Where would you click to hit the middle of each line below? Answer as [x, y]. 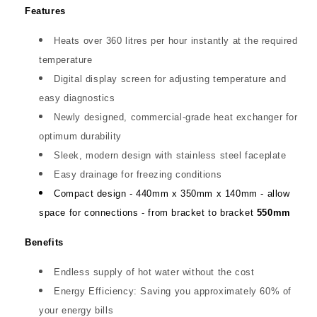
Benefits [44, 242]
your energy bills [76, 310]
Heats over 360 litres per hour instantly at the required [176, 40]
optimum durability [80, 136]
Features [45, 11]
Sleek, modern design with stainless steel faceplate [170, 155]
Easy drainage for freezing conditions [138, 174]
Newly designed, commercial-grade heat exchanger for [176, 117]
